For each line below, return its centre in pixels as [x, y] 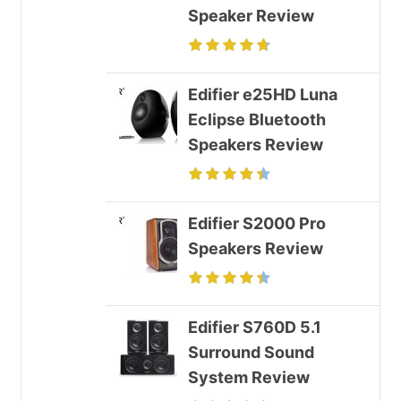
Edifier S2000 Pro [257, 223]
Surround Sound [251, 352]
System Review [249, 377]
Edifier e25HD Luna [263, 94]
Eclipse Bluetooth [257, 119]
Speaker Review [251, 15]
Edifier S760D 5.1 [255, 327]
